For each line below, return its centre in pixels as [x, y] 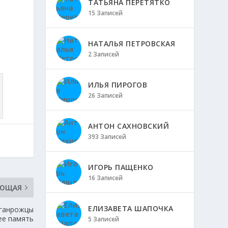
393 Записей [107, 137]
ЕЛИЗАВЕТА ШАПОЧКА [131, 208]
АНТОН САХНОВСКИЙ [129, 126]
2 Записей [104, 54]
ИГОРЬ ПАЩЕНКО [121, 167]
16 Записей [106, 178]
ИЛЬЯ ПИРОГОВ [118, 85]
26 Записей [106, 95]
